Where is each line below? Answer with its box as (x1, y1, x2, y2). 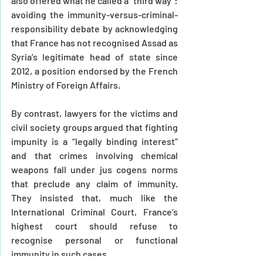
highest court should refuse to (11, 220, 178, 231)
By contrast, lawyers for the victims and (11, 107, 178, 119)
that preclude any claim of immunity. (11, 177, 178, 189)
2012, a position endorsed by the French (11, 65, 178, 76)
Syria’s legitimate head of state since (11, 50, 178, 62)
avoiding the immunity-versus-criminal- (11, 8, 178, 20)
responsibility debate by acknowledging (11, 22, 178, 34)
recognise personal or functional (11, 234, 178, 245)
